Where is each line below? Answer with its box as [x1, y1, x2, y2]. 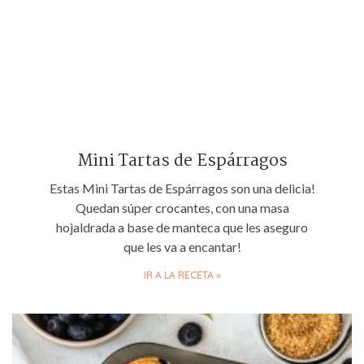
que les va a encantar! [123, 238, 241, 254]
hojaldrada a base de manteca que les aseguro [56, 219, 308, 235]
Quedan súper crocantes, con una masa [75, 199, 289, 215]
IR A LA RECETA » [143, 268, 221, 281]
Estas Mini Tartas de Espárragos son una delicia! [49, 180, 315, 196]
